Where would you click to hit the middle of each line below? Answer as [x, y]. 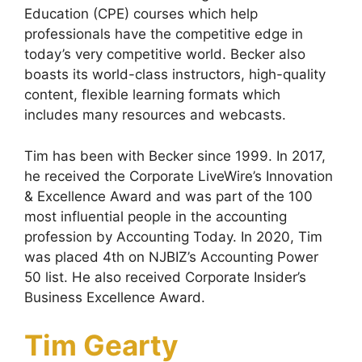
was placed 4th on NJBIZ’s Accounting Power [171, 257]
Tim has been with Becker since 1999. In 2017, [175, 156]
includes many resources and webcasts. [155, 115]
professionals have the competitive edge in [164, 34]
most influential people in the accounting [156, 216]
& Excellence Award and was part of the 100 [168, 196]
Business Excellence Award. [115, 297]
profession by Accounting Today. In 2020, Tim [173, 236]
